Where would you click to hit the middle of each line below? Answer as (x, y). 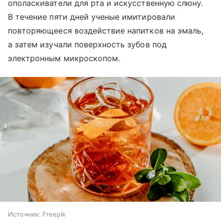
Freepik (54, 214)
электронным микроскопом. (64, 58)
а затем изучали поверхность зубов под (87, 45)
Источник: (24, 214)
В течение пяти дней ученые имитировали (92, 17)
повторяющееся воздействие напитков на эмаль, (106, 31)
